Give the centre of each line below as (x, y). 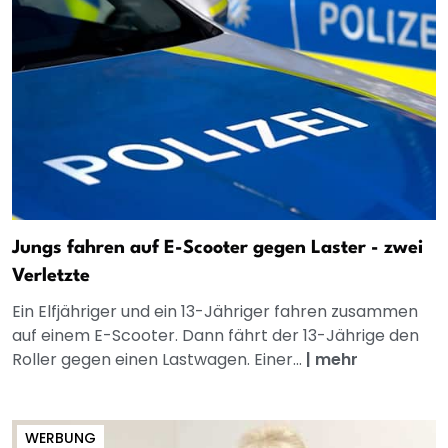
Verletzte (51, 276)
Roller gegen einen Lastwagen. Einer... (159, 360)
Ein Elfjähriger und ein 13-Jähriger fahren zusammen (215, 312)
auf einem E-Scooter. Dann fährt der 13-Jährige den (215, 336)
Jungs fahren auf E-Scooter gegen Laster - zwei (217, 248)
